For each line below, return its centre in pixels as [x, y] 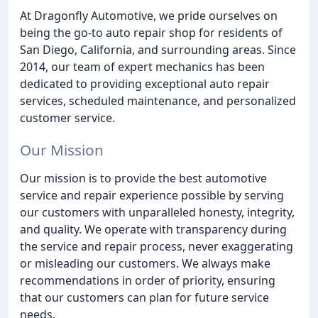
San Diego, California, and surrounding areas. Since [158, 50]
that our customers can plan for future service [144, 297]
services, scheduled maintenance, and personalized [158, 101]
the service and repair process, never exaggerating [157, 246]
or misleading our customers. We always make [145, 263]
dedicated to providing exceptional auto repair [145, 84]
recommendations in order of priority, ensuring [148, 280]
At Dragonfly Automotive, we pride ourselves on [149, 16]
